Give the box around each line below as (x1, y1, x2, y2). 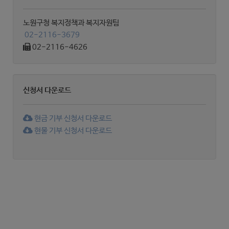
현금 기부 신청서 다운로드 (33, 114, 112, 123)
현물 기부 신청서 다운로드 (33, 126, 112, 135)
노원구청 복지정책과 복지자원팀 (23, 18, 119, 28)
